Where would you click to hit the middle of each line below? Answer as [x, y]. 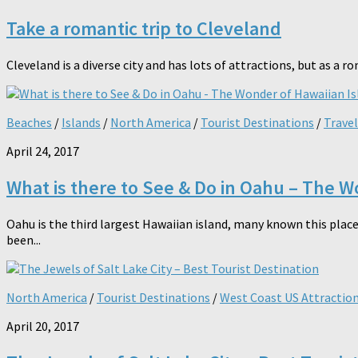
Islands [81, 123]
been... [24, 240]
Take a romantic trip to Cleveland [144, 29]
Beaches [29, 123]
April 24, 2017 [43, 151]
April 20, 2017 [43, 326]
